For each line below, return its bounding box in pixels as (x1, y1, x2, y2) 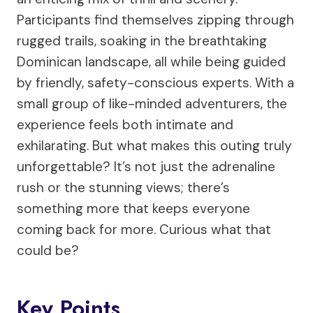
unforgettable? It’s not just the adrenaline (17, 158, 275, 175)
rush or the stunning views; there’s (17, 179, 230, 196)
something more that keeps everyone (17, 200, 250, 217)
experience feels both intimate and (17, 116, 233, 133)
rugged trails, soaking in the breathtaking (17, 32, 267, 50)
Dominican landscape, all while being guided (17, 53, 286, 71)
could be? (17, 242, 79, 259)
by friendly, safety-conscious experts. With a (17, 74, 294, 92)
